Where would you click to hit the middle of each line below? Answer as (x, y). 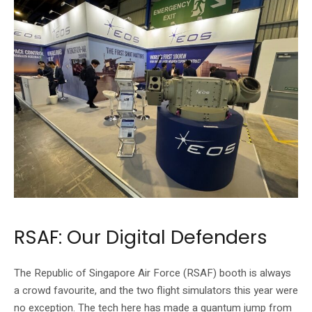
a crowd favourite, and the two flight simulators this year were (156, 290)
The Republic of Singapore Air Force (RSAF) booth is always (153, 273)
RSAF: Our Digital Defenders (141, 237)
